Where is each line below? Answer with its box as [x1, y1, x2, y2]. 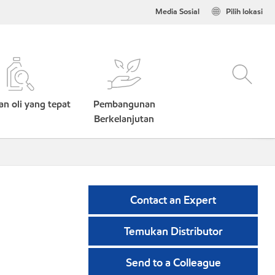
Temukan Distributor [123, 224, 223, 238]
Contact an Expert [130, 193, 216, 207]
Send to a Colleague [125, 255, 221, 269]
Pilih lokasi [226, 6, 263, 17]
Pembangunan [93, 98, 155, 110]
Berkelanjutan [94, 112, 155, 125]
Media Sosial [155, 6, 199, 17]
